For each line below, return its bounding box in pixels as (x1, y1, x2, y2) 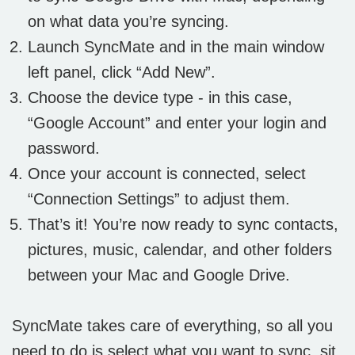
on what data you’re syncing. (28, 12, 229, 30)
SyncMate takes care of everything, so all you (12, 316, 333, 334)
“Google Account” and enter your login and (28, 113, 326, 132)
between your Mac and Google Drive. (28, 265, 290, 284)
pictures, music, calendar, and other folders (28, 240, 332, 258)
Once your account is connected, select (28, 164, 306, 182)
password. (28, 139, 100, 157)
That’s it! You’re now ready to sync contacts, (28, 215, 338, 233)
